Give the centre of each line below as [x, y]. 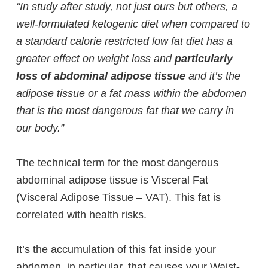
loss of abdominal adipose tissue [101, 76]
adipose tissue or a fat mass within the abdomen [131, 94]
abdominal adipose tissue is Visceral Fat [112, 180]
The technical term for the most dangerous [117, 163]
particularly [204, 59]
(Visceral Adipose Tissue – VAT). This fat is [118, 198]
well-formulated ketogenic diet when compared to [133, 24]
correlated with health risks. [81, 215]
